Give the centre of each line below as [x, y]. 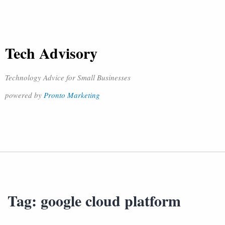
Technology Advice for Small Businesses [68, 77]
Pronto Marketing [72, 95]
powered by [24, 95]
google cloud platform [111, 200]
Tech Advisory [51, 53]
